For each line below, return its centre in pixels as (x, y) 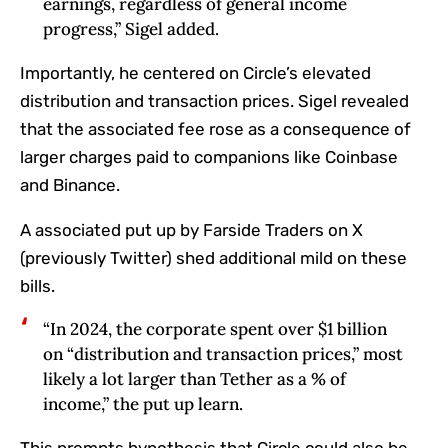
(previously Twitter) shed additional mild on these (213, 257)
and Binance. (70, 184)
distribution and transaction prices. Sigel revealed (214, 100)
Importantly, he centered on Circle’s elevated (195, 72)
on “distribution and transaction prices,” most (222, 353)
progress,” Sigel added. (130, 28)
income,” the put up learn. (142, 403)
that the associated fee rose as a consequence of (215, 128)
